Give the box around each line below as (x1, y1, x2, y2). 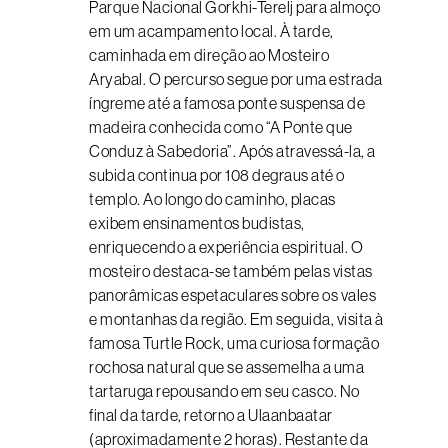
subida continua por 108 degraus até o (89, 166, 345, 184)
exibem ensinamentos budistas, (89, 214, 305, 232)
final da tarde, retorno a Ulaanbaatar (89, 406, 333, 424)
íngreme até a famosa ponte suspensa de (89, 94, 365, 112)
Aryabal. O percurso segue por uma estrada (89, 70, 383, 88)
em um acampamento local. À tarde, (89, 22, 334, 40)
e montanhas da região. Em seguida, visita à (89, 310, 384, 328)
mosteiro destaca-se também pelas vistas (89, 262, 373, 280)
